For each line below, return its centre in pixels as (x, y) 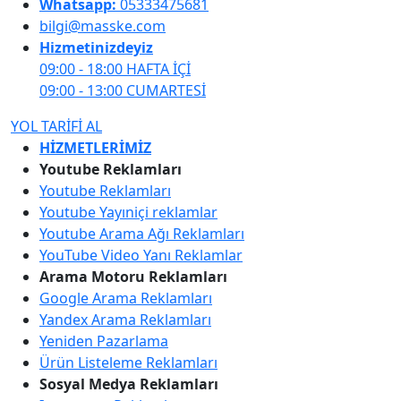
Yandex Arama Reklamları (125, 320)
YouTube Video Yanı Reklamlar (141, 256)
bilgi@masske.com (102, 26)
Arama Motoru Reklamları (133, 277)
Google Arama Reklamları (126, 299)
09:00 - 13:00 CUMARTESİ (123, 91)
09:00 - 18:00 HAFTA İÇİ (115, 69)
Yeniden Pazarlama (104, 341)
